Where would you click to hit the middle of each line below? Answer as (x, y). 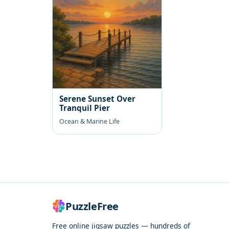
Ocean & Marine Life (89, 121)
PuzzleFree (92, 206)
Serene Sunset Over (97, 98)
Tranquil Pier (85, 108)
